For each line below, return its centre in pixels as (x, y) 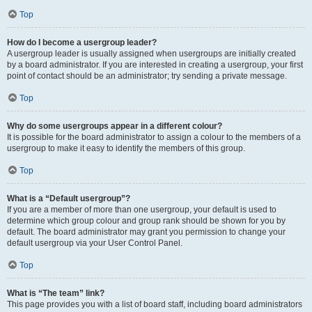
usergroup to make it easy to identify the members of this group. (126, 148)
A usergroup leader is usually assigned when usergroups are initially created (151, 54)
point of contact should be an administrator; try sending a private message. (147, 76)
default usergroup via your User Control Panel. (95, 243)
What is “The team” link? (56, 293)
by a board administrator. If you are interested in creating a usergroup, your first (155, 65)
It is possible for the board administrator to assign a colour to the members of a (154, 137)
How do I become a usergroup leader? (82, 42)
